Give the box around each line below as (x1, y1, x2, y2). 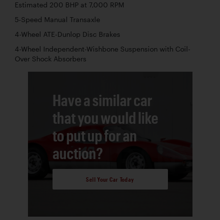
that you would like (52, 108, 158, 127)
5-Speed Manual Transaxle (15, 15, 100, 24)
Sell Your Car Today (86, 176, 134, 183)
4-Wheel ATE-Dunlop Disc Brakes (15, 30, 120, 38)
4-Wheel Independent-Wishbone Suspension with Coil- (15, 45, 191, 53)
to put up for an (52, 126, 137, 144)
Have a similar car (52, 90, 152, 109)
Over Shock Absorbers (15, 55, 86, 63)
